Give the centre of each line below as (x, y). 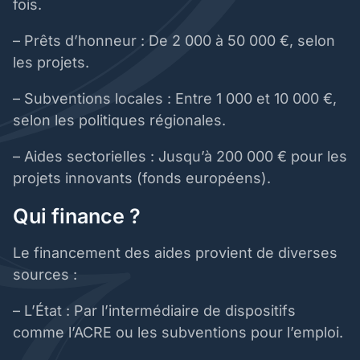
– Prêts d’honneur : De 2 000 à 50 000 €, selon (174, 41)
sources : (47, 275)
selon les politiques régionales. (121, 121)
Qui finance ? (79, 217)
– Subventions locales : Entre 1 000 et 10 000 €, (175, 99)
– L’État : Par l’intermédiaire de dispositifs (154, 311)
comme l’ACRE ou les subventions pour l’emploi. (180, 333)
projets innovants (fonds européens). (144, 178)
